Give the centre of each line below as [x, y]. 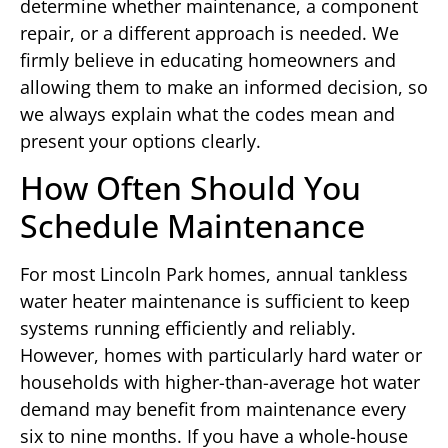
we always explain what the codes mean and [207, 114]
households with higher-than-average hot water [220, 382]
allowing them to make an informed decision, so [224, 87]
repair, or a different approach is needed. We [209, 33]
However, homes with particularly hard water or [221, 355]
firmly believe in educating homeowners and [208, 60]
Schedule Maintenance [192, 226]
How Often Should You [190, 188]
